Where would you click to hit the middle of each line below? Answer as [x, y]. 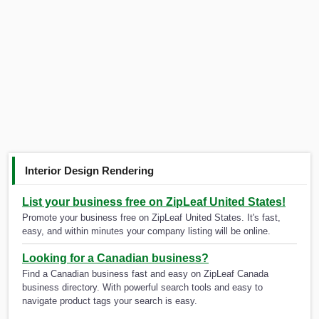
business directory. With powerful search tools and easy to [142, 288]
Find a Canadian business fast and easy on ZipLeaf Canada [145, 274]
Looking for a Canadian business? [115, 258]
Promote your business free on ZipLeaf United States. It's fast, [151, 218]
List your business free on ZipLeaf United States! [154, 202]
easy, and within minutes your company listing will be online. [146, 231]
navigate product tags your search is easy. [110, 301]
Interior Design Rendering [90, 170]
